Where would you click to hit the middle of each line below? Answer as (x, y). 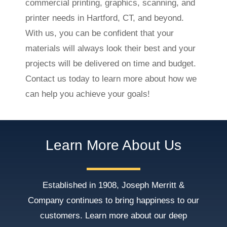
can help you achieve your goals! (87, 94)
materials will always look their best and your (110, 48)
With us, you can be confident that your (99, 33)
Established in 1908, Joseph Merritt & (113, 185)
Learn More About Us (113, 145)
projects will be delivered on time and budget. (110, 63)
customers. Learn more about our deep (113, 216)
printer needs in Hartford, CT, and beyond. (104, 18)
